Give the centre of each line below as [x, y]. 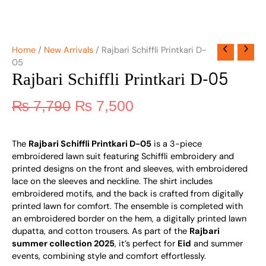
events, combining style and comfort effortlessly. [109, 256]
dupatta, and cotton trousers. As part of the [101, 232]
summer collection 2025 [63, 244]
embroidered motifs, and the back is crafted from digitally [128, 194]
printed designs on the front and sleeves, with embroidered [130, 169]
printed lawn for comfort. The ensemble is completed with [127, 207]
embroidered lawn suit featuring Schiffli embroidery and [123, 157]
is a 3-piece [177, 144]
